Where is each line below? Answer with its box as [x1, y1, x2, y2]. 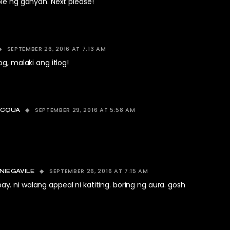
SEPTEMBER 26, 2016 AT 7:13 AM [7, 45, 106, 53]
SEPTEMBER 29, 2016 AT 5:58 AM [34, 106, 136, 114]
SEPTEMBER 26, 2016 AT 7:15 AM [49, 167, 148, 175]
